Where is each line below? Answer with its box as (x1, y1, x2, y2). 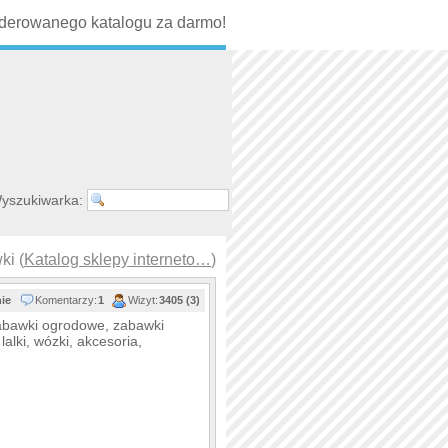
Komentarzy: (35, 294, 97, 306)
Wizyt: (128, 294, 158, 306)
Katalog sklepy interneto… (24, 251, 211, 268)
